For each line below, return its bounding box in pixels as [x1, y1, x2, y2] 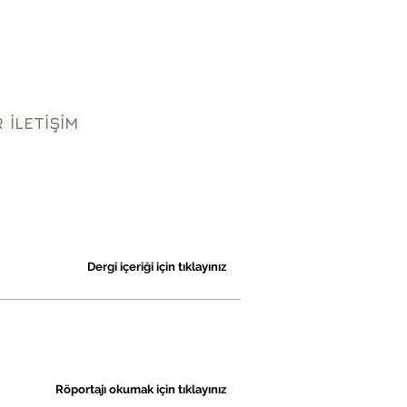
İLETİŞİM [9, 114, 78, 133]
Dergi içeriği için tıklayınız [87, 260, 226, 274]
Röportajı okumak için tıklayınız [55, 382, 226, 397]
